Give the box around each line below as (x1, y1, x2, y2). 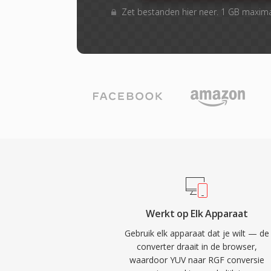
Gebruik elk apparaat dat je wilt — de (124, 227, 269, 239)
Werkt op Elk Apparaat (146, 207, 248, 220)
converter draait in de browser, (136, 241, 257, 252)
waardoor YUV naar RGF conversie (129, 254, 264, 266)
